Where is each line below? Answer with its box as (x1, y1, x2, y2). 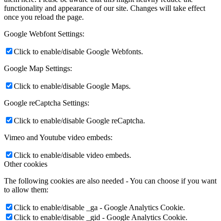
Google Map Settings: (4, 64, 72, 73)
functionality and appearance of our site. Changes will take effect (4, 4, 205, 13)
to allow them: (4, 185, 48, 194)
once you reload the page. (4, 13, 84, 22)
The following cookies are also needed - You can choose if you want (4, 177, 217, 185)
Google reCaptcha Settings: (4, 99, 89, 108)
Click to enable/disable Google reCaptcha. (14, 116, 145, 125)
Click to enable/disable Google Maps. (14, 82, 131, 91)
